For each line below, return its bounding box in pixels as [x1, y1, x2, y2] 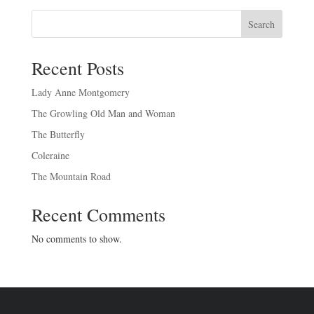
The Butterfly [31, 128, 85, 141]
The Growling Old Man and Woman [31, 107, 175, 120]
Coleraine [31, 149, 69, 162]
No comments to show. [31, 232, 122, 245]
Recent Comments [31, 203, 165, 226]
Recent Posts [31, 56, 124, 80]
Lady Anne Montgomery [31, 86, 130, 99]
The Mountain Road [31, 170, 111, 183]
